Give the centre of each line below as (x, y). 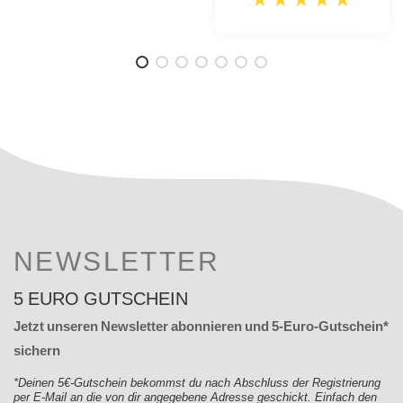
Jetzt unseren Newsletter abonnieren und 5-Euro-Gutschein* (201, 327)
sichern (37, 351)
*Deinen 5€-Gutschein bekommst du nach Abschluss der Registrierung (197, 383)
